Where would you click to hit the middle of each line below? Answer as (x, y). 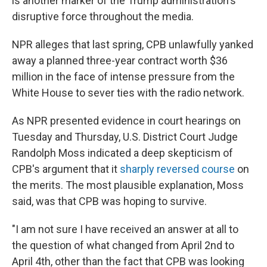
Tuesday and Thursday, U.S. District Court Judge (125, 137)
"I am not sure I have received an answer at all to (125, 229)
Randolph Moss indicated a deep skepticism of (122, 153)
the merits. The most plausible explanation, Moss (128, 185)
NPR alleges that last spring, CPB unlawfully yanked (133, 44)
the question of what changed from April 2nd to (123, 245)
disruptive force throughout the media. (103, 16)
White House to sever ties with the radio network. (128, 93)
